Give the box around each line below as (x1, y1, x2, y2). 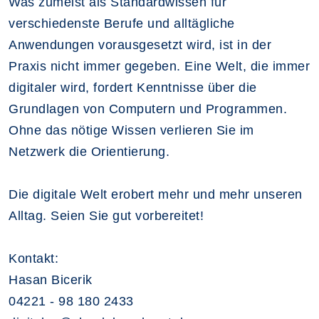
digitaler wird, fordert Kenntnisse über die (9, 80, 257, 95)
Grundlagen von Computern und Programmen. (9, 101, 287, 116)
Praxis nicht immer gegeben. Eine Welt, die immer (9, 58, 310, 73)
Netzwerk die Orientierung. (9, 144, 169, 159)
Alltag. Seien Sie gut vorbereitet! (9, 208, 204, 223)
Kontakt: (9, 251, 58, 266)
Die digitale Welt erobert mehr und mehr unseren (9, 187, 303, 202)
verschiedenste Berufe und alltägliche (9, 16, 235, 31)
